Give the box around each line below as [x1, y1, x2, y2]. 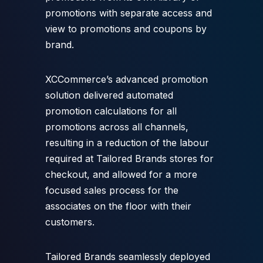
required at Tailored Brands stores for [45, 152, 214, 164]
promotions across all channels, [45, 120, 188, 133]
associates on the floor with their [45, 200, 191, 212]
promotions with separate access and [45, 6, 212, 19]
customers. [45, 215, 95, 228]
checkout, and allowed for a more [45, 168, 197, 180]
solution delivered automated [45, 89, 173, 101]
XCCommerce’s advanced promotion [45, 73, 208, 85]
